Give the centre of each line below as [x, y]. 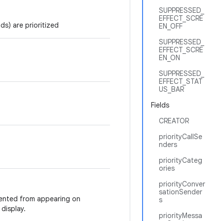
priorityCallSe [181, 137]
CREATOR [174, 121]
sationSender [181, 192]
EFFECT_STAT [181, 81]
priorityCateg [181, 160]
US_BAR [171, 89]
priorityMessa [181, 216]
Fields [160, 105]
